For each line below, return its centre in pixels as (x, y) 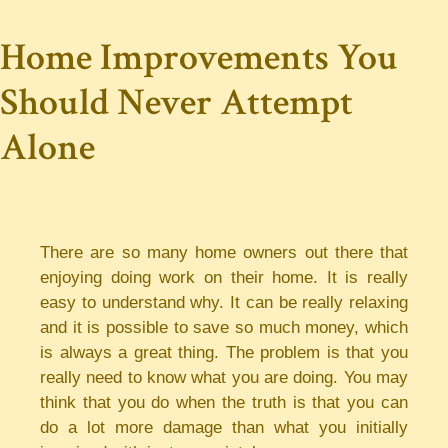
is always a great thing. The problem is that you (224, 352)
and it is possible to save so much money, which (224, 327)
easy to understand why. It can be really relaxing (224, 302)
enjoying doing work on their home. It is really (224, 277)
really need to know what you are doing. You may (224, 377)
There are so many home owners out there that (224, 252)
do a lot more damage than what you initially (224, 427)
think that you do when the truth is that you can (224, 402)
